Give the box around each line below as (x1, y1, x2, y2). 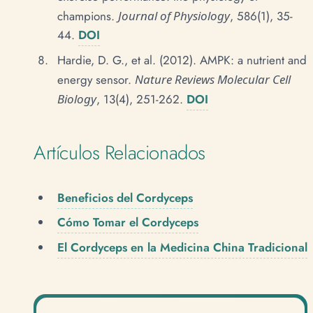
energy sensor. (57, 71, 135, 89)
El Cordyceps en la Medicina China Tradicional (57, 239, 307, 256)
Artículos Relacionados (34, 138, 205, 166)
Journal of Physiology (118, 8, 230, 24)
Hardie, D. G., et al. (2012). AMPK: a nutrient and (57, 52, 307, 69)
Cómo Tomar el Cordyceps (57, 214, 198, 231)
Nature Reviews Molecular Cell (135, 71, 291, 88)
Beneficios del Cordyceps (57, 189, 193, 206)
